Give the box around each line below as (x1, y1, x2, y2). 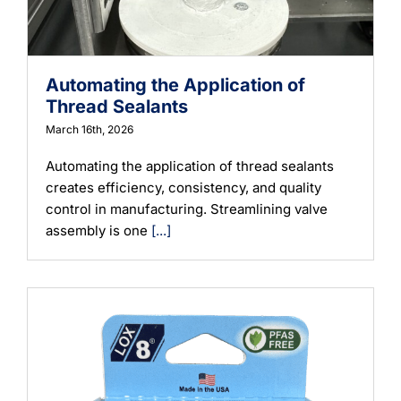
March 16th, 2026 (46, 122, 133, 136)
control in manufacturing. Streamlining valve (46, 200, 328, 218)
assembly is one (46, 221, 151, 239)
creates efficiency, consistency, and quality (46, 178, 321, 196)
